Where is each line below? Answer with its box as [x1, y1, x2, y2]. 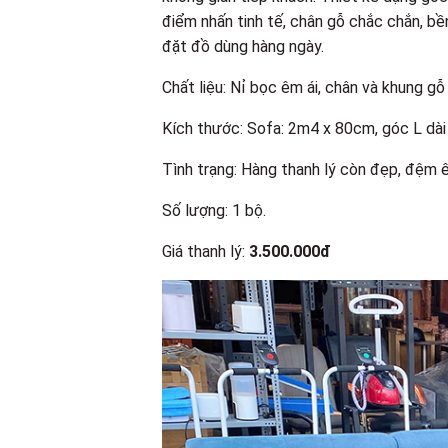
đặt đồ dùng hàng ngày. [162, 36, 324, 56]
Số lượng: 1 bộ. [162, 200, 266, 220]
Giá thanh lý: [162, 241, 249, 261]
